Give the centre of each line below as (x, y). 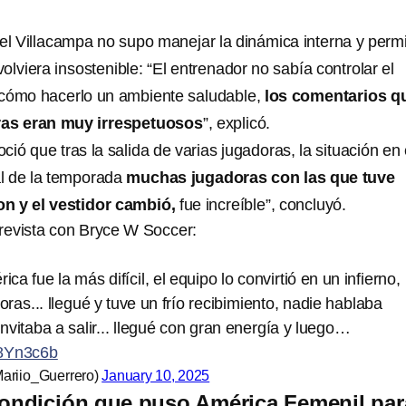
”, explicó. (237, 123)
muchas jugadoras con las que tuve (261, 178)
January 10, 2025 (156, 376)
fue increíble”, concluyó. (261, 205)
